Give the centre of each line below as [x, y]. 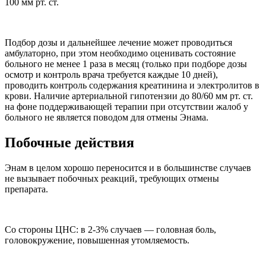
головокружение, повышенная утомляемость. [97, 240]
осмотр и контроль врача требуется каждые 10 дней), [111, 75]
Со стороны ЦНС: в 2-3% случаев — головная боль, [110, 229]
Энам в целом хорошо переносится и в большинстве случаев [128, 167]
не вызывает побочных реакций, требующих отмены [112, 178]
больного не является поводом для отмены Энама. [107, 118]
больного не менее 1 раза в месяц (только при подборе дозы [126, 64]
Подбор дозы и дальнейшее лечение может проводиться [118, 43]
